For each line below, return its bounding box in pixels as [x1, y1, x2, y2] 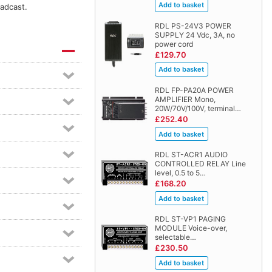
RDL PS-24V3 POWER [154, 21, 231, 30]
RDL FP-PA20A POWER [154, 85, 234, 95]
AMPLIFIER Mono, [154, 94, 216, 104]
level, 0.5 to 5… [154, 168, 206, 177]
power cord [154, 39, 193, 49]
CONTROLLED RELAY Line [154, 158, 246, 168]
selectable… [154, 233, 196, 242]
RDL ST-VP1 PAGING [154, 214, 226, 223]
